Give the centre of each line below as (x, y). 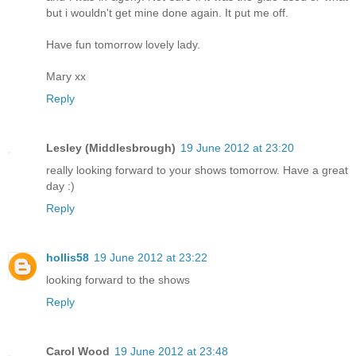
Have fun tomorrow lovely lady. (123, 44)
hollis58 (68, 257)
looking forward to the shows (118, 279)
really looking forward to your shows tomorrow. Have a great (197, 170)
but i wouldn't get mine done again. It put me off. (167, 12)
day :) (60, 186)
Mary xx (66, 76)
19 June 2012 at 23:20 (237, 147)
